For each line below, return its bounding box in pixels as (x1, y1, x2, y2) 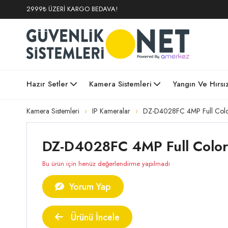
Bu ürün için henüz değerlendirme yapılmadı (42, 159, 170, 168)
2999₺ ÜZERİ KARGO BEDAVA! (26, 4, 118, 14)
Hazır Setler (26, 78, 68, 90)
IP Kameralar (92, 106, 130, 116)
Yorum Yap (67, 180, 111, 193)
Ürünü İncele (68, 211, 120, 224)
